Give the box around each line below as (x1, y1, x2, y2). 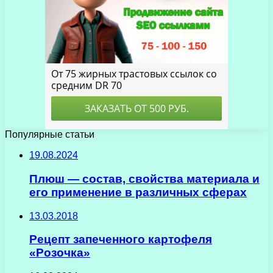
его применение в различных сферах (29, 185, 247, 199)
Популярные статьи (5, 129, 94, 140)
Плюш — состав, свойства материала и (29, 172, 260, 185)
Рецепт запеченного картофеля (29, 233, 212, 246)
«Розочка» (29, 246, 90, 260)
